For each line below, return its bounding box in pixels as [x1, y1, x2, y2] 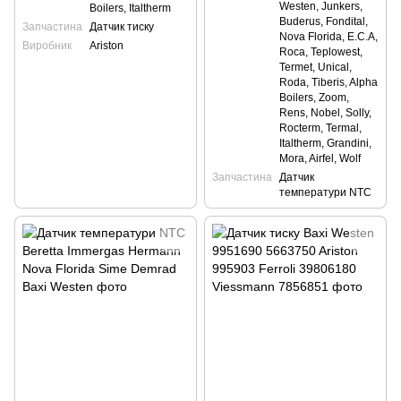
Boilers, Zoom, [279, 90, 349, 104]
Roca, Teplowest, [279, 45, 363, 58]
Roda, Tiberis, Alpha [279, 75, 378, 89]
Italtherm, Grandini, [279, 136, 371, 149]
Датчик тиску [90, 20, 154, 33]
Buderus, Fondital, [279, 14, 368, 28]
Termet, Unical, [279, 60, 352, 73]
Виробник [22, 38, 72, 52]
